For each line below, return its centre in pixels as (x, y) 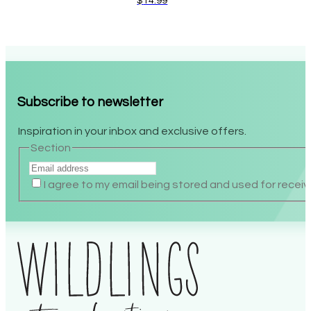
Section (37, 176)
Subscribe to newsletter (128, 123)
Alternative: (48, 211)
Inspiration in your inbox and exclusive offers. (132, 160)
